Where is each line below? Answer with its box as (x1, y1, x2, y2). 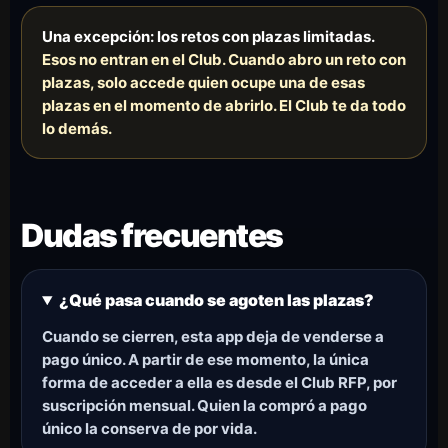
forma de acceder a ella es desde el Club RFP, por (42, 373, 397, 392)
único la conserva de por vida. (42, 419, 257, 438)
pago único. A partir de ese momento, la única (42, 350, 369, 369)
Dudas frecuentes (21, 216, 283, 255)
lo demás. (42, 119, 112, 138)
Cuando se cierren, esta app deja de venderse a (42, 327, 384, 346)
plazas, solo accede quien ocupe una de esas (42, 73, 365, 92)
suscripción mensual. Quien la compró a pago (42, 396, 367, 415)
